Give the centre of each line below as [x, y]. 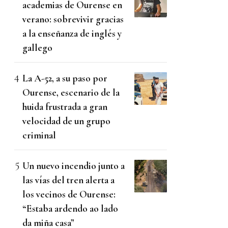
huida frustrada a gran [65, 106]
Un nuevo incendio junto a [74, 165]
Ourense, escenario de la [71, 92]
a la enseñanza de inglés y [72, 33]
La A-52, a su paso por [65, 78]
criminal [39, 135]
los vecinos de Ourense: [69, 194]
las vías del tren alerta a [68, 180]
